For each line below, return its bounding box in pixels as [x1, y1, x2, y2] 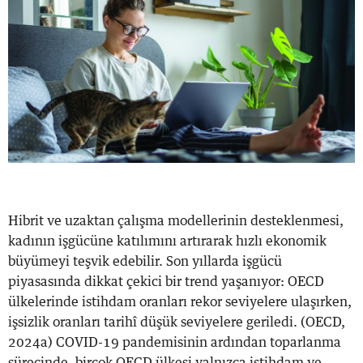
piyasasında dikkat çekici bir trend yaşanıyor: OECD [8, 275, 324, 288]
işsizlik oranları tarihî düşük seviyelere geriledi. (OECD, [8, 315, 345, 329]
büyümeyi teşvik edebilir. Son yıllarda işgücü [8, 254, 282, 268]
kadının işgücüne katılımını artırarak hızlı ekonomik [8, 234, 327, 248]
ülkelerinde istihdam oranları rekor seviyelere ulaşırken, [8, 295, 352, 309]
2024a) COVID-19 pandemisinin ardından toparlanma [8, 335, 341, 349]
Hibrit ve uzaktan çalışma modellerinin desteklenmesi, [8, 214, 344, 228]
